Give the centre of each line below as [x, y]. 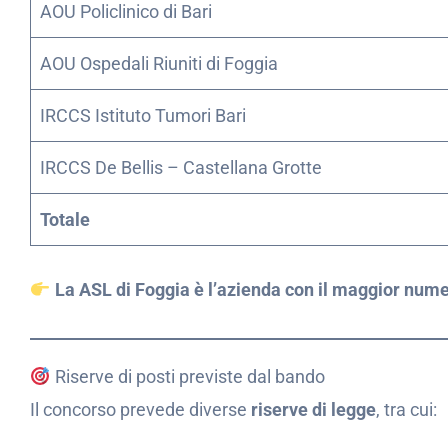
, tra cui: [406, 409]
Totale [65, 220]
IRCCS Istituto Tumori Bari [143, 116]
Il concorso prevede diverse [140, 409]
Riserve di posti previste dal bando [187, 376]
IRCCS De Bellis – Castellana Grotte [181, 168]
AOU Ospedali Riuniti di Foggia [159, 64]
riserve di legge [313, 409]
